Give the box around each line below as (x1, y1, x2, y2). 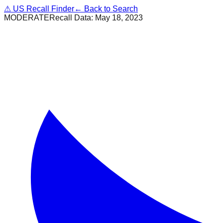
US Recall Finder (11, 4, 74, 13)
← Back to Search (74, 4, 138, 13)
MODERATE (4, 13, 49, 22)
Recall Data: (49, 13, 95, 22)
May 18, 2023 (95, 13, 143, 22)
